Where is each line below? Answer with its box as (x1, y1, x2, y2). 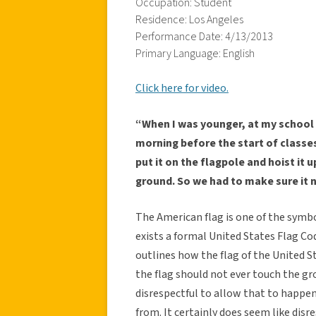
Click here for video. (135, 80, 229, 96)
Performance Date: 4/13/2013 (135, 28, 273, 44)
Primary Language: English (135, 45, 255, 61)
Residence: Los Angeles (135, 11, 243, 28)
